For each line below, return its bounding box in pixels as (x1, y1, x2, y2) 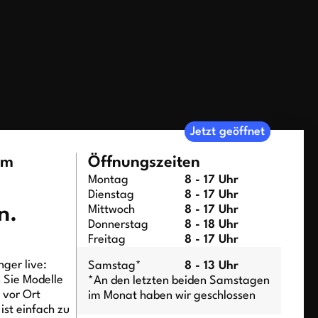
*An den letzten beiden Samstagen (87, 274, 270, 287)
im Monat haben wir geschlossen (87, 289, 256, 302)
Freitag (87, 233, 126, 246)
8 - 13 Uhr (184, 259, 238, 272)
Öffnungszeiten (87, 154, 200, 170)
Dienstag (87, 188, 134, 201)
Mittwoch (87, 203, 135, 216)
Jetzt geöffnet (190, 125, 265, 138)
